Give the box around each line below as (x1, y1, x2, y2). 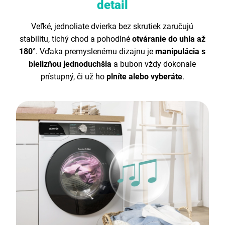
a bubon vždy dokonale (111, 59, 196, 69)
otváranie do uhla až (132, 34, 205, 44)
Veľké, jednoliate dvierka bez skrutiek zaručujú (31, 22, 194, 32)
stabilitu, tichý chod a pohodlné (19, 34, 132, 44)
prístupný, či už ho (40, 72, 106, 82)
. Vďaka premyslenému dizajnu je (36, 47, 156, 57)
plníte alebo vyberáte (106, 72, 182, 82)
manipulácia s (155, 47, 206, 57)
